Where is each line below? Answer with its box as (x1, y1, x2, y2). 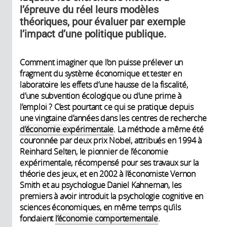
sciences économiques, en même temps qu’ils (20, 201, 181, 213)
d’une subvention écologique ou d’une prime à (20, 90, 182, 101)
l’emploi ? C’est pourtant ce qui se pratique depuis (20, 101, 194, 112)
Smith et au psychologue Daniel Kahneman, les (20, 179, 182, 191)
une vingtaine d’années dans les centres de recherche (20, 112, 207, 124)
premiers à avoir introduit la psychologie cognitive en (20, 190, 204, 202)
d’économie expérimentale (20, 123, 114, 135)
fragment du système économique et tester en (20, 67, 182, 79)
